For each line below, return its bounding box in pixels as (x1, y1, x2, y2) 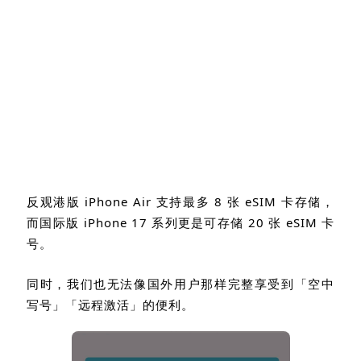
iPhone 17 (83, 214, 152, 230)
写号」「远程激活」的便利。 (27, 296, 194, 313)
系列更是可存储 (151, 214, 248, 230)
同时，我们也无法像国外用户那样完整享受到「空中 (27, 275, 334, 292)
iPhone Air (85, 193, 156, 210)
